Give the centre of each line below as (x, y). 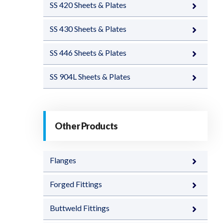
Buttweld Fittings (80, 208)
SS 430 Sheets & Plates (88, 29)
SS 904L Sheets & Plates (90, 76)
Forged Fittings (76, 184)
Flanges (63, 160)
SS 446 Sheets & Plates (88, 53)
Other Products (86, 126)
